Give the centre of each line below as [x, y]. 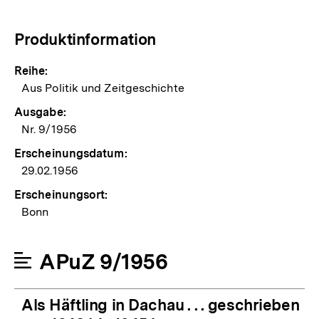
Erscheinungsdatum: [71, 154]
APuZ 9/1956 [104, 262]
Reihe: [31, 71]
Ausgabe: [40, 113]
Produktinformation [85, 40]
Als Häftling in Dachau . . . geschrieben [161, 305]
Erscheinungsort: [61, 195]
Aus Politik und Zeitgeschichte [103, 88]
